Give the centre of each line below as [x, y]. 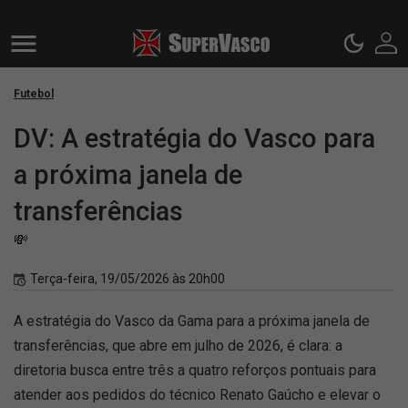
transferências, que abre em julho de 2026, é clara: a [178, 346]
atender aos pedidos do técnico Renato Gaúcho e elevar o [197, 395]
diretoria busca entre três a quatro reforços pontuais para [195, 370]
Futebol [34, 94]
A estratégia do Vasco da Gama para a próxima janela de [192, 321]
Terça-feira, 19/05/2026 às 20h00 [127, 279]
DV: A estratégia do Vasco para [194, 138]
